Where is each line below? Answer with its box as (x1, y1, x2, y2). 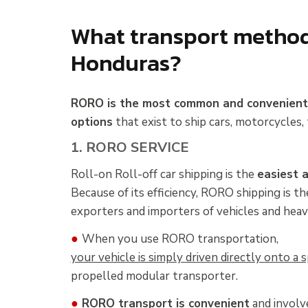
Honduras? (70, 46, 181, 80)
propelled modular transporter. (70, 267, 238, 284)
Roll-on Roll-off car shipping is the (70, 166, 257, 183)
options (70, 113, 113, 130)
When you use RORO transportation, (81, 230, 278, 247)
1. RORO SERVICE (70, 138, 189, 157)
